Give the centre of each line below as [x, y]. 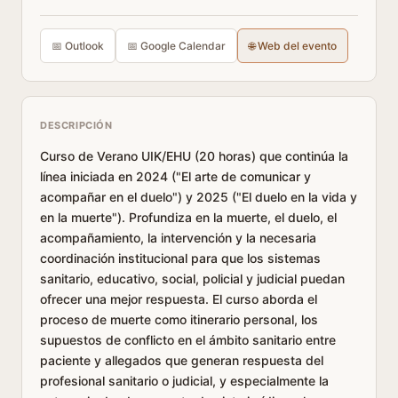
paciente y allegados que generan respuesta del [182, 360]
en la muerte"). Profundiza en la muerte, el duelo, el [188, 217]
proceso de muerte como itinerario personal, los [179, 319]
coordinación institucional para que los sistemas [180, 258]
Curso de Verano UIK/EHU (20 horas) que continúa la [194, 156]
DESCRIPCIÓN [76, 125]
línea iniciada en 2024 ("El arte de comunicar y [175, 176]
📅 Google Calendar [176, 46]
